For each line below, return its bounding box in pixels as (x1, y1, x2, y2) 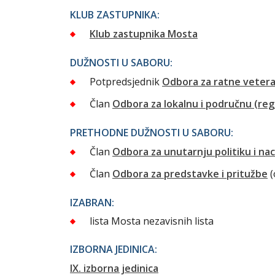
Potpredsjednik (90, 75, 160, 89)
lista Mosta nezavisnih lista (90, 214, 214, 228)
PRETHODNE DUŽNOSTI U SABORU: (70, 126, 233, 140)
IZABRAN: (70, 196, 114, 210)
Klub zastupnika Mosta (90, 27, 198, 41)
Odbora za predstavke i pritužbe (112, 167, 268, 181)
